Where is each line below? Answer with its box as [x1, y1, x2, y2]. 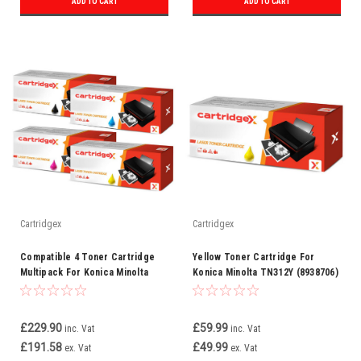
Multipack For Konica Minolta [20, 267, 148, 278]
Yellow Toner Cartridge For [193, 251, 315, 263]
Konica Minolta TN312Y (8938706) [193, 267, 338, 278]
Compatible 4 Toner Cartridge [20, 251, 155, 263]
